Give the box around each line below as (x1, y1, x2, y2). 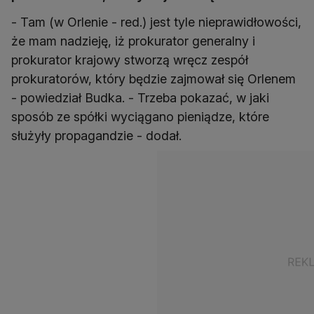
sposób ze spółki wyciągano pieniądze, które (11, 109, 269, 125)
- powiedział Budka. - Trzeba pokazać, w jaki (11, 90, 269, 106)
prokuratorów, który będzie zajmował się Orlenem (11, 71, 296, 87)
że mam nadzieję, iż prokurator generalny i (11, 34, 255, 49)
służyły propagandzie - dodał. (11, 128, 182, 144)
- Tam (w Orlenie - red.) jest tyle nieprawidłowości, (11, 15, 301, 30)
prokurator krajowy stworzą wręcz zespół (11, 53, 248, 68)
